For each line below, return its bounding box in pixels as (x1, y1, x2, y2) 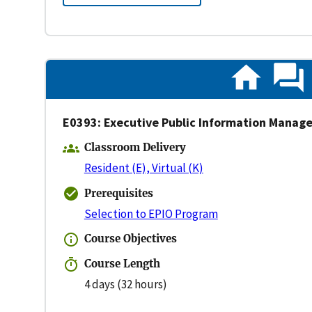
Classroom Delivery (84, 141, 186, 155)
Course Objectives (84, 233, 177, 246)
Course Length (84, 258, 160, 271)
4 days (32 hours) (84, 276, 167, 292)
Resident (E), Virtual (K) (84, 160, 203, 176)
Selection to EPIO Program (84, 205, 218, 221)
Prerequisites (84, 187, 153, 200)
